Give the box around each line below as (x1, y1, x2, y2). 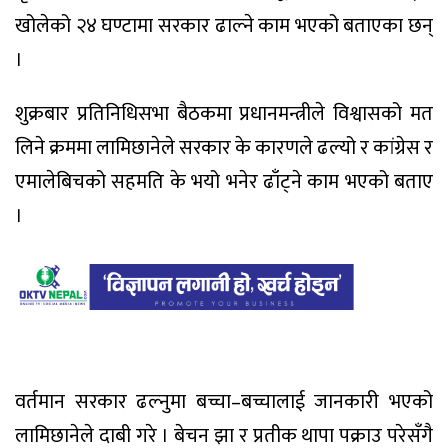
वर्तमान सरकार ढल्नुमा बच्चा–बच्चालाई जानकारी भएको (15, 384, 433, 419)
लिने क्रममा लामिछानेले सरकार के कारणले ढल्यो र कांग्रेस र (15, 131, 433, 166)
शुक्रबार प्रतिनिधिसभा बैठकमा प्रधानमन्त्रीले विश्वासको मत (15, 97, 433, 132)
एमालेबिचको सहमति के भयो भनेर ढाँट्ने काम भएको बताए (15, 165, 433, 200)
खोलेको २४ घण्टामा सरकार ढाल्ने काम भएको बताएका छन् (15, 8, 433, 43)
